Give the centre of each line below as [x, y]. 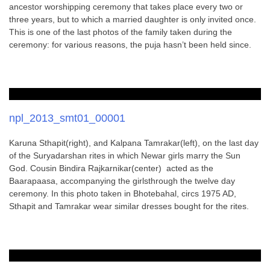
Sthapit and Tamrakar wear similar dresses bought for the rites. [129, 206]
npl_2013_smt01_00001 [67, 118]
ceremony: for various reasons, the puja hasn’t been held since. [130, 45]
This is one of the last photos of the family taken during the [121, 32]
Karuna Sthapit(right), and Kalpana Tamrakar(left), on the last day [134, 143]
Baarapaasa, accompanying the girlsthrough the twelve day [122, 181]
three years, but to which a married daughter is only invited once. [133, 19]
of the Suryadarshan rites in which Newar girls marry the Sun [125, 155]
